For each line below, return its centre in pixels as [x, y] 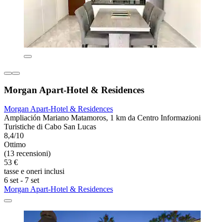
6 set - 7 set [22, 180]
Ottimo [15, 145]
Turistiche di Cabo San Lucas [50, 127]
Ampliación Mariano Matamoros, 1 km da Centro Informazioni [102, 118]
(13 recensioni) [27, 154]
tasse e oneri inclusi [34, 171]
